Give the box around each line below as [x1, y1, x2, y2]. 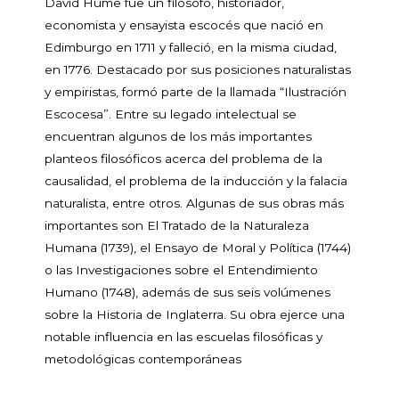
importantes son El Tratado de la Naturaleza [45, 217, 309, 232]
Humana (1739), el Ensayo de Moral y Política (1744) [45, 240, 351, 255]
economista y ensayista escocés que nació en [45, 17, 323, 32]
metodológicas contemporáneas [45, 351, 241, 366]
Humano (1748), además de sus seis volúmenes [45, 284, 330, 299]
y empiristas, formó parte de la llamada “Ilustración [45, 84, 346, 99]
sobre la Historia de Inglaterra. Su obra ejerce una [45, 306, 345, 322]
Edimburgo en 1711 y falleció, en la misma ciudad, [45, 39, 337, 54]
